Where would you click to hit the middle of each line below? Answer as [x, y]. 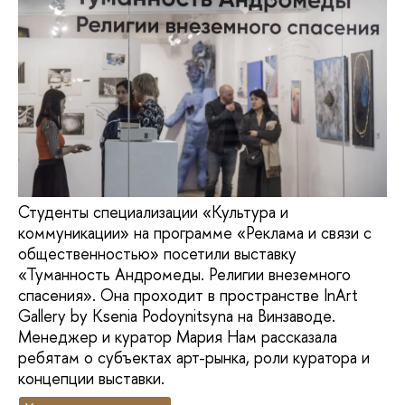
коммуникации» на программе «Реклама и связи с [195, 232]
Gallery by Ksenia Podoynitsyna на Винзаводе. [177, 316]
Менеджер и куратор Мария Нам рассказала [178, 336]
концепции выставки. [91, 378]
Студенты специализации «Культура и [153, 212]
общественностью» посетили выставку [157, 253]
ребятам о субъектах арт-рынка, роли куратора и [194, 357]
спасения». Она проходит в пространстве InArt [188, 295]
